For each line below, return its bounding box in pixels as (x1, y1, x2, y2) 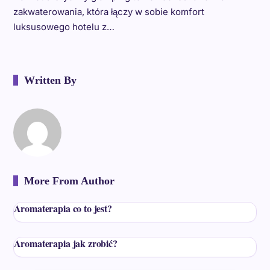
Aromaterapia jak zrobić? (13, 236, 118, 250)
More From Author (24, 174, 115, 187)
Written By (24, 74, 77, 86)
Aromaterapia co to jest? (13, 201, 112, 215)
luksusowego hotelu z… (13, 20, 115, 33)
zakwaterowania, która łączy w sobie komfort (13, 5, 204, 17)
